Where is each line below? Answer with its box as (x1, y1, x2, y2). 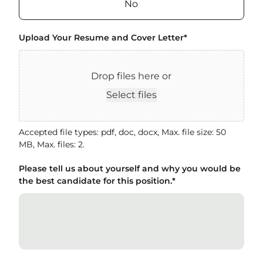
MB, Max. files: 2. (19, 139, 85, 150)
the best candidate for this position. (19, 176, 172, 186)
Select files (106, 89, 157, 100)
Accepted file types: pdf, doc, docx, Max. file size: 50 (19, 127, 226, 137)
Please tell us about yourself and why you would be (19, 163, 241, 174)
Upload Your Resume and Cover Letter (19, 32, 184, 43)
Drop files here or (91, 70, 172, 82)
